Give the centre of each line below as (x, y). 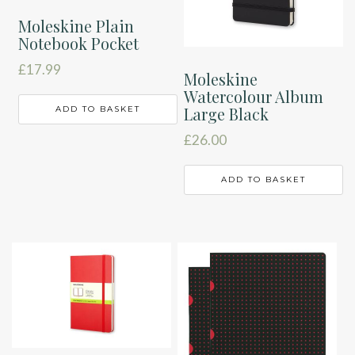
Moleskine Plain (76, 26)
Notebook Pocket (79, 44)
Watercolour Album (254, 97)
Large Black (227, 114)
